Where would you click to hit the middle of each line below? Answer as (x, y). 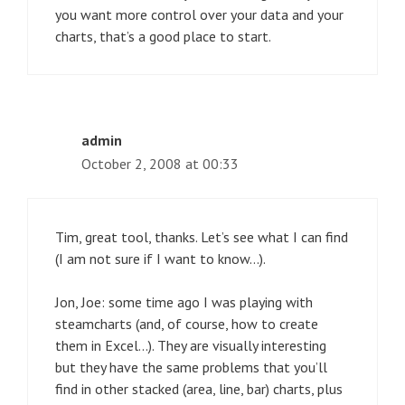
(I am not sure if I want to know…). (160, 258)
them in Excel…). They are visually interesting (191, 345)
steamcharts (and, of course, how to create (187, 323)
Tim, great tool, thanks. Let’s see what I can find (202, 236)
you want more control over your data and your (199, 14)
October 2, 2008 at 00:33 (160, 163)
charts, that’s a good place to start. (163, 36)
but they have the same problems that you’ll (191, 367)
